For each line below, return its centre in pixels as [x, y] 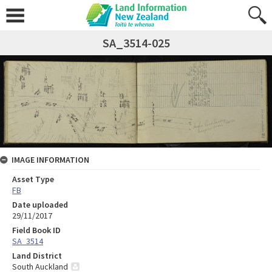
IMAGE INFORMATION [50, 159]
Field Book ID [36, 230]
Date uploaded [40, 204]
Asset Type [33, 179]
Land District [37, 255]
